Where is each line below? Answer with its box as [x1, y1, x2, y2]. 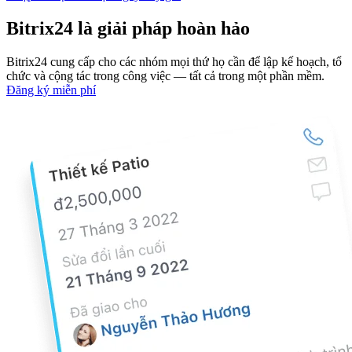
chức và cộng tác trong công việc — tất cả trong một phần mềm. [6, 68, 324, 82]
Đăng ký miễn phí [6, 82, 96, 97]
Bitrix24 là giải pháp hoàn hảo [6, 17, 250, 38]
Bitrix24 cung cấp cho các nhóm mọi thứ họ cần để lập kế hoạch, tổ [6, 54, 342, 68]
